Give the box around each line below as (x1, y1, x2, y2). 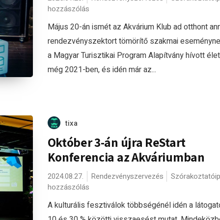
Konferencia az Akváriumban (47, 149, 205, 165)
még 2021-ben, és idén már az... (47, 64, 156, 76)
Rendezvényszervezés (90, 171, 164, 182)
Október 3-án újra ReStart (47, 134, 186, 150)
